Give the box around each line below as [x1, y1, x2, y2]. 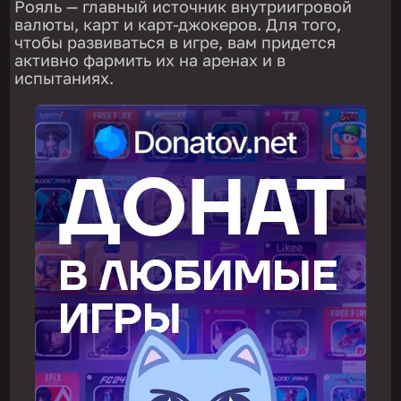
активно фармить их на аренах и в [14, 50, 286, 71]
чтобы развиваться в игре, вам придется [14, 32, 337, 53]
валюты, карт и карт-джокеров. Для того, [14, 14, 342, 35]
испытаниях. [14, 68, 115, 89]
